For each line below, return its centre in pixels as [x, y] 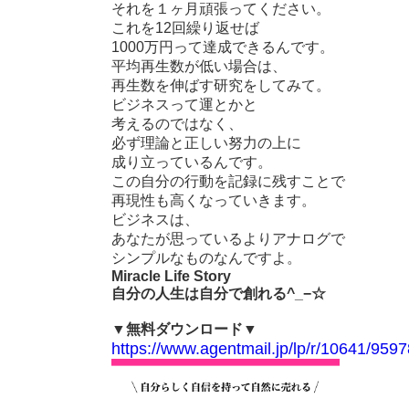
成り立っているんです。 [192, 162]
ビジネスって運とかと [184, 104]
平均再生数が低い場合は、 [199, 66]
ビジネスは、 [155, 219]
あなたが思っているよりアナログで [228, 238]
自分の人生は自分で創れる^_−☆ [219, 293]
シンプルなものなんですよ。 [206, 257]
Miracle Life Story [171, 276]
